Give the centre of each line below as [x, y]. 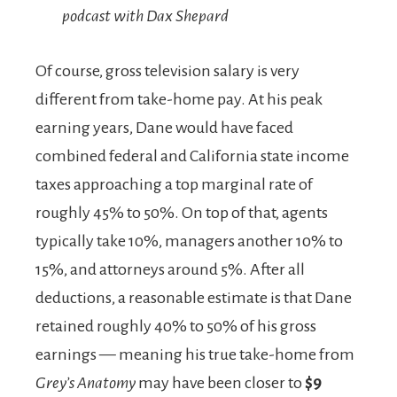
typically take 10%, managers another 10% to [189, 241]
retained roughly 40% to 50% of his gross [176, 326]
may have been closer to [220, 382]
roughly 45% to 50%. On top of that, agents [182, 212]
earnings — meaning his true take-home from [195, 354]
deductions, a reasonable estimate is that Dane [194, 297]
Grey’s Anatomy [86, 382]
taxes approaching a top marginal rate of [174, 184]
